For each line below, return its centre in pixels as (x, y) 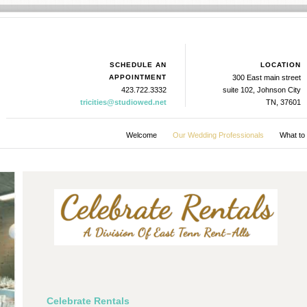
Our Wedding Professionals (218, 135)
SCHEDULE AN (138, 65)
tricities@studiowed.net (123, 102)
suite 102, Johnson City (262, 90)
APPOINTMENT (138, 77)
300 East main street (267, 77)
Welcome (141, 135)
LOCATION (281, 65)
